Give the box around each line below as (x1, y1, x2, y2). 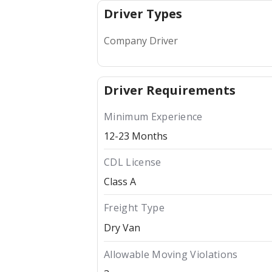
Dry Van (104, 221, 140, 235)
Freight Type (104, 201, 165, 215)
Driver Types (104, 5, 182, 22)
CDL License (104, 155, 161, 169)
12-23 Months (104, 129, 168, 143)
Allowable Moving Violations (104, 248, 238, 262)
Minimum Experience (104, 110, 203, 124)
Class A (104, 175, 136, 189)
